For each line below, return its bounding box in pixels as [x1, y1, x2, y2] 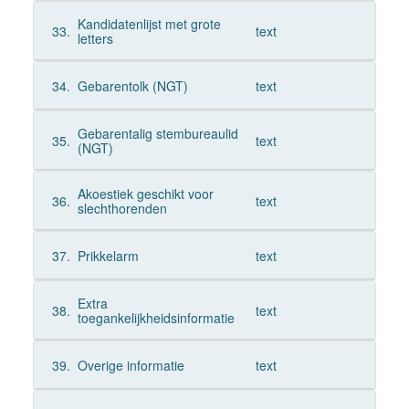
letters [77, 29, 113, 47]
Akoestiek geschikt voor [77, 184, 214, 203]
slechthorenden [77, 199, 167, 217]
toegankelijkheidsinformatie [77, 309, 235, 327]
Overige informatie [77, 356, 184, 374]
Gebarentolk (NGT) [77, 77, 188, 95]
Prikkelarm [77, 246, 139, 265]
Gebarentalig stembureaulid [77, 124, 238, 142]
